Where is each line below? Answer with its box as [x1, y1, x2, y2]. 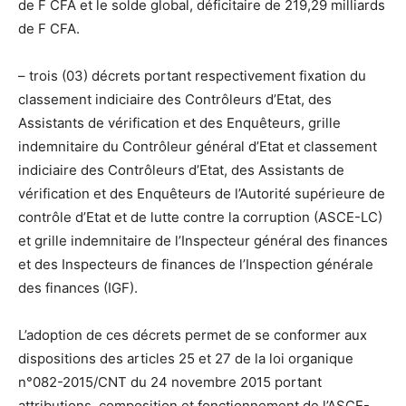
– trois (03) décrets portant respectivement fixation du [18, 66, 366, 84]
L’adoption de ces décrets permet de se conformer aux [18, 325, 367, 343]
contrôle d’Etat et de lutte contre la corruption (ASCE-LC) [18, 208, 382, 226]
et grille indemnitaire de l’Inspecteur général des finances [18, 231, 388, 249]
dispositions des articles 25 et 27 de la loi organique [18, 349, 353, 367]
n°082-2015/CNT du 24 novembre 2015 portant [18, 372, 322, 391]
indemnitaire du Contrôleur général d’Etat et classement [18, 137, 377, 155]
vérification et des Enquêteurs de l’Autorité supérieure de [18, 184, 385, 202]
